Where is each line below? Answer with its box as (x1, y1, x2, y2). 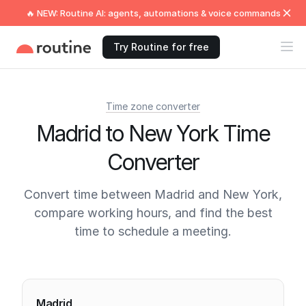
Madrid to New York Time (36, 120, 270, 147)
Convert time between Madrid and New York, (24, 187, 282, 201)
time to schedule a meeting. (74, 224, 232, 238)
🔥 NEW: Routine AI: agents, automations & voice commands (25, 8, 281, 18)
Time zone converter (106, 100, 200, 112)
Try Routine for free (113, 41, 209, 53)
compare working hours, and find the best (33, 206, 273, 220)
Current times (21, 260, 119, 280)
